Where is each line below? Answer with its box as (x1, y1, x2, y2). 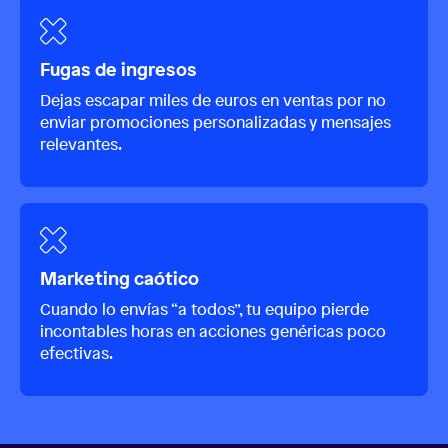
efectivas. (40, 342, 113, 365)
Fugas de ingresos (40, 57, 197, 82)
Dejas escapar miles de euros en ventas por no (40, 89, 386, 112)
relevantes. (40, 133, 122, 156)
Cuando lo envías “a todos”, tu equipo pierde (40, 298, 369, 321)
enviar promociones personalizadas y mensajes (40, 111, 391, 134)
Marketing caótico (40, 266, 199, 291)
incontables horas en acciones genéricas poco (40, 320, 386, 343)
